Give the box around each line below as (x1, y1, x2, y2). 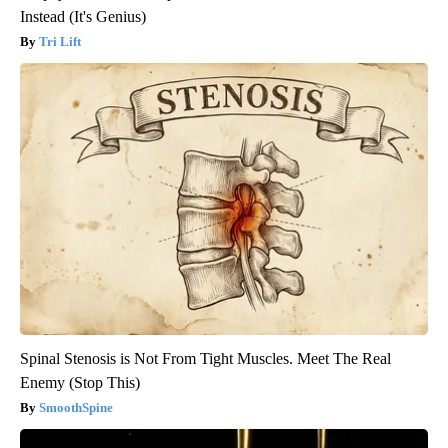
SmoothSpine (39, 399, 113, 415)
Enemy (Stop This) (20, 373, 140, 391)
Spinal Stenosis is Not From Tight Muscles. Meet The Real (20, 349, 391, 367)
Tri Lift (39, 33, 81, 49)
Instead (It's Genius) (20, 7, 146, 25)
